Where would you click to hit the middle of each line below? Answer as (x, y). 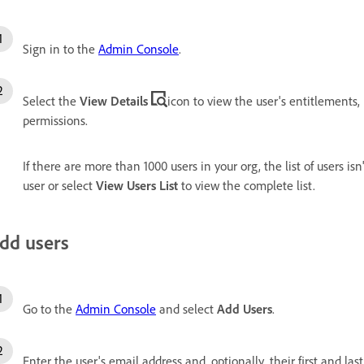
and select (186, 309)
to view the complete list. (247, 186)
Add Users (245, 309)
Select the (51, 101)
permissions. (55, 121)
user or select (58, 186)
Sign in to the (61, 49)
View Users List (135, 186)
